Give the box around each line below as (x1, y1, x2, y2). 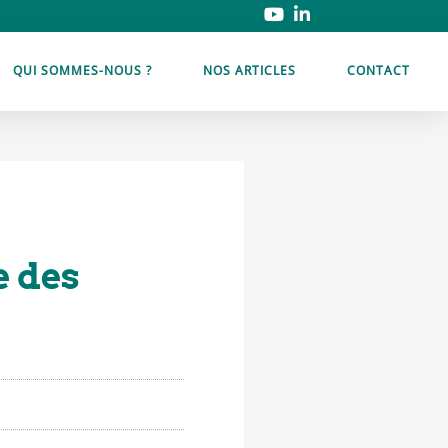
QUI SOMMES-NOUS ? (13, 62, 152, 80)
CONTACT (347, 62, 410, 80)
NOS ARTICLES (203, 62, 296, 80)
